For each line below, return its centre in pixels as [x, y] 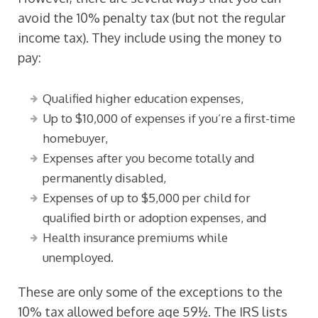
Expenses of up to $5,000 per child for [147, 198]
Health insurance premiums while [135, 237]
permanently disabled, [104, 178]
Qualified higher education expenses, [143, 98]
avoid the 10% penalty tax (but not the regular [152, 18]
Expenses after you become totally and [148, 158]
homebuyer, [75, 138]
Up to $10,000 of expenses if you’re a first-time [169, 118]
